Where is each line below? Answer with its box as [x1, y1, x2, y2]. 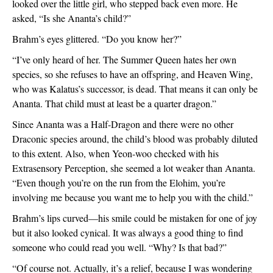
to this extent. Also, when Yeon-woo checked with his [12, 147, 219, 160]
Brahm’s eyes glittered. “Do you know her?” [12, 32, 182, 45]
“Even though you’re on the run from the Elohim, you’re [12, 176, 225, 189]
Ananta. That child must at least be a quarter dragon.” [12, 97, 216, 110]
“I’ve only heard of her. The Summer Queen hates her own [12, 53, 236, 66]
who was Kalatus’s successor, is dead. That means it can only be [12, 82, 258, 95]
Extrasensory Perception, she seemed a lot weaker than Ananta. [12, 161, 255, 174]
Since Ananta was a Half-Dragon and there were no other [12, 118, 233, 130]
